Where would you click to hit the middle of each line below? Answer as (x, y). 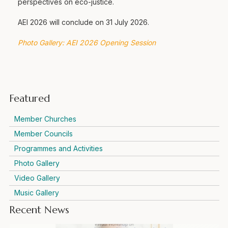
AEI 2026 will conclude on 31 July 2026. (83, 22)
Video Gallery (37, 178)
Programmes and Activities (58, 148)
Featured (29, 98)
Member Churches (45, 119)
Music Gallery (36, 192)
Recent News (39, 210)
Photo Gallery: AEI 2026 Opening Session (87, 42)
